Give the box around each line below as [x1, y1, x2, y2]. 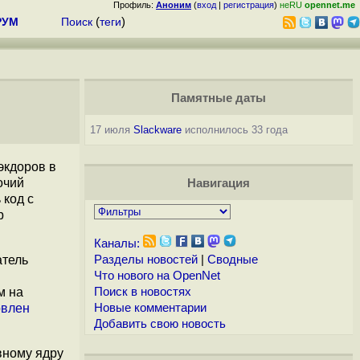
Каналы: [93, 237, 140, 250]
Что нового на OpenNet [93, 269, 220, 282]
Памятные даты [170, 92, 266, 104]
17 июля [89, 124, 133, 136]
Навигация [186, 177, 250, 190]
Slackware [133, 124, 182, 136]
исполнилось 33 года [181, 124, 288, 136]
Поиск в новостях [93, 285, 191, 298]
